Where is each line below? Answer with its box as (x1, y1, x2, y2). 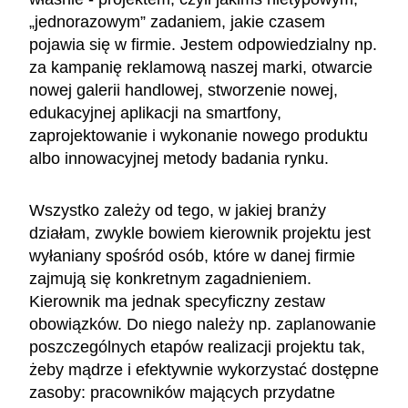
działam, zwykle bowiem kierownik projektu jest (29, 223, 371, 242)
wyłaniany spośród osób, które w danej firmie (29, 246, 355, 265)
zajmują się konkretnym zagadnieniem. (29, 269, 311, 288)
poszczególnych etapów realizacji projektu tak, (29, 337, 365, 356)
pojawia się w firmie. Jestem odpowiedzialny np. (29, 35, 377, 54)
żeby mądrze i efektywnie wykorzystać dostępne (29, 360, 379, 379)
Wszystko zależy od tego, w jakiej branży (29, 200, 326, 219)
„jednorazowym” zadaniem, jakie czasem (29, 12, 325, 31)
